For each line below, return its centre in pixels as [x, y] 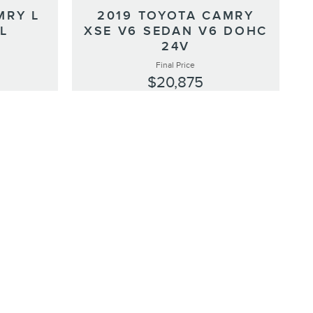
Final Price [176, 65]
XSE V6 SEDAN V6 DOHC [175, 31]
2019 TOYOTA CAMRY [176, 16]
